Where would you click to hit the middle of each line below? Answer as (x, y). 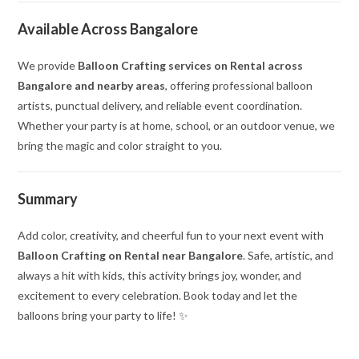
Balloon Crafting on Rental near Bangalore (131, 256)
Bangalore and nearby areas (92, 86)
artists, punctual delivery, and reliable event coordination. (160, 106)
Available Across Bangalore (108, 29)
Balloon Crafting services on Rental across (191, 66)
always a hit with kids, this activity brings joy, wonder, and (160, 276)
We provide (48, 66)
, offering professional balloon (239, 86)
